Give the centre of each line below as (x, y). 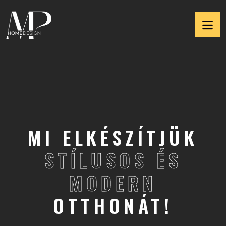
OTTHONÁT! (113, 205)
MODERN (113, 183)
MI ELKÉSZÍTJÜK (113, 137)
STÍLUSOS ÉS (113, 160)
